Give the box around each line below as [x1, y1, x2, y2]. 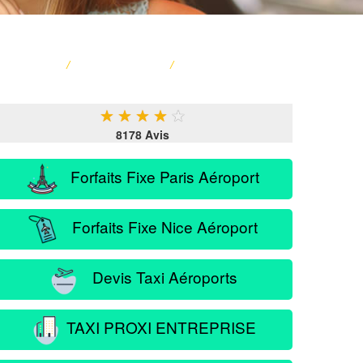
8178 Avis [116, 126, 169, 143]
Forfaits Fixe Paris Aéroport [58, 164, 259, 187]
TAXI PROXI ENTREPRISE [62, 315, 256, 338]
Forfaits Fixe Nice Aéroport [60, 215, 258, 237]
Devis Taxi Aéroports [80, 265, 237, 288]
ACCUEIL [11, 56, 61, 73]
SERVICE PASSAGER [179, 56, 293, 73]
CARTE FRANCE [75, 56, 164, 73]
